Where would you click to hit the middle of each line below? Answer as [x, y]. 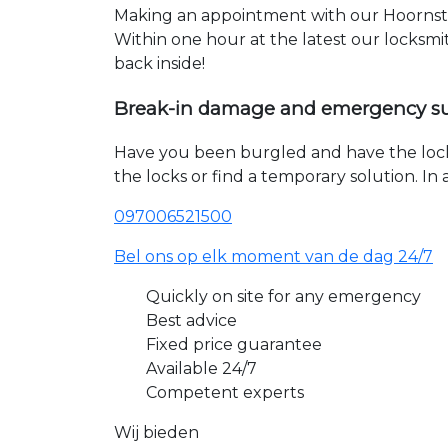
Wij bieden [156, 433]
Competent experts [225, 393]
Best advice [191, 321]
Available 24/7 [201, 369]
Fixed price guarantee [234, 345]
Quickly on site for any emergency [283, 297]
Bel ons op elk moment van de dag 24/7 [273, 257]
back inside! [159, 63]
